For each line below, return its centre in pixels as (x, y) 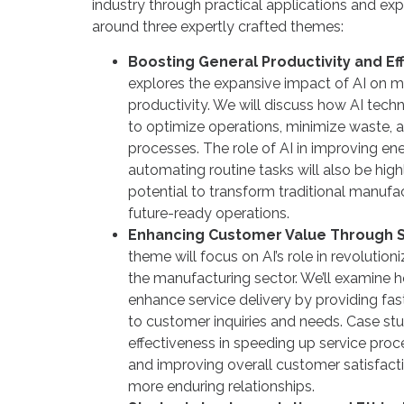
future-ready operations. (208, 213)
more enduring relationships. (221, 386)
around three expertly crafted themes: (217, 26)
